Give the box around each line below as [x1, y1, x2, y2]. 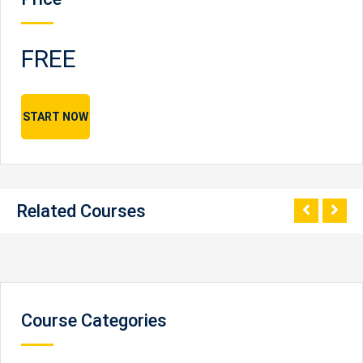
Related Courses [16, 200, 146, 221]
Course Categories [21, 310, 167, 331]
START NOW [23, 109, 88, 123]
